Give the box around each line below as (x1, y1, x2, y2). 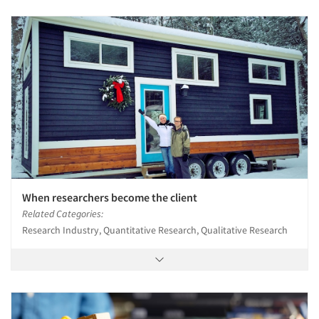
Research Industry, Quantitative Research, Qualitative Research (22, 224, 288, 237)
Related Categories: (22, 207, 103, 221)
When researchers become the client (22, 190, 197, 205)
